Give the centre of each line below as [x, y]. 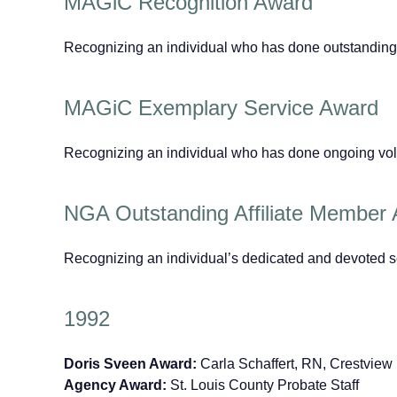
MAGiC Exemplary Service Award [221, 108]
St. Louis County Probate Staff [263, 385]
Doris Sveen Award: [130, 363]
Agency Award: [115, 385]
